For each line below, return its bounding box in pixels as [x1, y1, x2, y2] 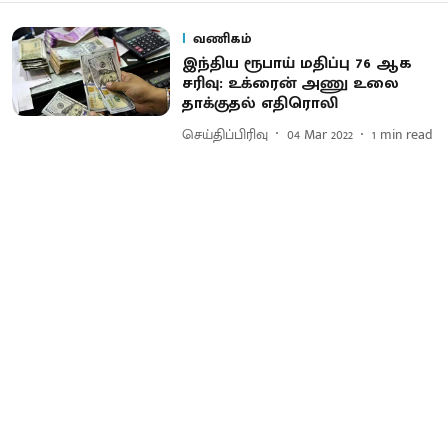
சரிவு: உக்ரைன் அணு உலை [181, 70, 399, 97]
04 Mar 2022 [286, 122, 353, 146]
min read [379, 122, 433, 146]
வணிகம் [192, 27, 252, 50]
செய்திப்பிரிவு [181, 122, 268, 146]
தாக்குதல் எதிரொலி [181, 90, 338, 117]
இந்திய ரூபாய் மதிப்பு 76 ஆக [181, 50, 412, 77]
